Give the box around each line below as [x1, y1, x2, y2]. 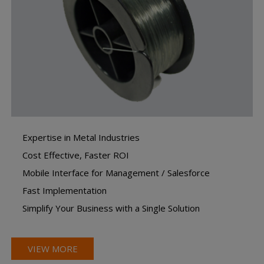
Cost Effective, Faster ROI [22, 148, 130, 161]
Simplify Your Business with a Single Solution [22, 202, 200, 214]
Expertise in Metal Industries [22, 131, 140, 143]
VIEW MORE [27, 242, 78, 255]
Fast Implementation [22, 184, 107, 196]
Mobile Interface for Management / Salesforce [22, 166, 210, 179]
